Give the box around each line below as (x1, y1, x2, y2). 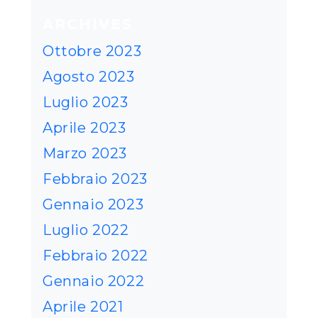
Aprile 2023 (43, 119, 126, 137)
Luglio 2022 (43, 221, 129, 239)
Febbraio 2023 (43, 170, 148, 188)
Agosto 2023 (43, 68, 135, 86)
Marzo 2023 (43, 145, 127, 163)
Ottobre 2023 (43, 43, 142, 60)
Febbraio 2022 (43, 247, 148, 265)
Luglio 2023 (43, 94, 128, 111)
